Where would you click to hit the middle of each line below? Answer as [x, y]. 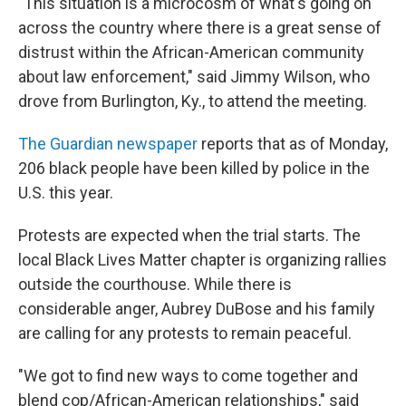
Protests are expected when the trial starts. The [189, 235]
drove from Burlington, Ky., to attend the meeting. [193, 101]
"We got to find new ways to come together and [188, 376]
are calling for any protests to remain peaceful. [185, 333]
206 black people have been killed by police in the [194, 168]
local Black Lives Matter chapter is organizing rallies [203, 260]
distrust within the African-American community [191, 52]
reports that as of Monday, [293, 144]
